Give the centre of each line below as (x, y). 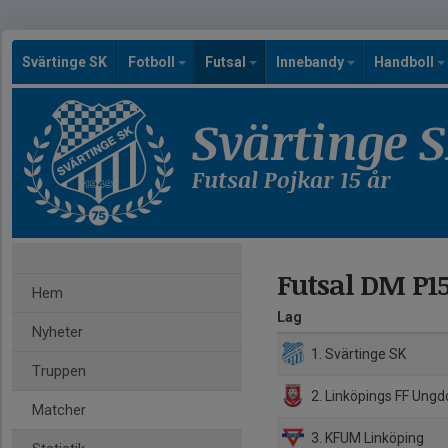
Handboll (405, 62)
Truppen (59, 371)
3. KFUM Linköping (366, 437)
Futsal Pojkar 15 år (291, 179)
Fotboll (153, 62)
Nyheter (57, 332)
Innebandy (311, 62)
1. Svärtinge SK (357, 353)
